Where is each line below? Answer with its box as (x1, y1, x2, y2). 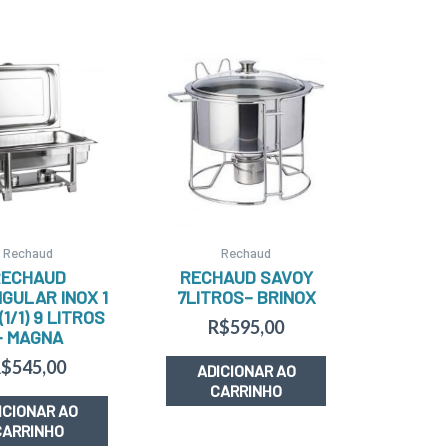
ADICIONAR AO (196, 361, 296, 381)
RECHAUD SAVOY (179, 266, 313, 289)
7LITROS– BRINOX (176, 286, 316, 309)
